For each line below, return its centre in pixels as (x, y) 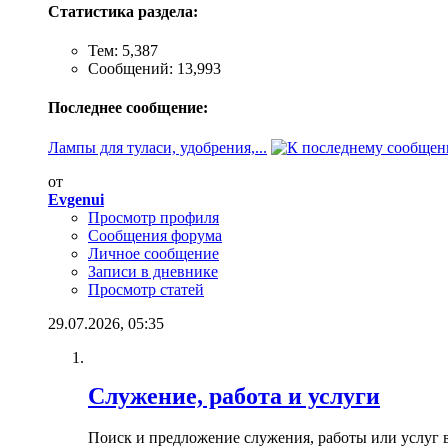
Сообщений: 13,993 (154, 69)
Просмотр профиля (153, 217)
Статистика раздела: (123, 11)
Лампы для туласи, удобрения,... (157, 147)
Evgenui (76, 199)
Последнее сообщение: (128, 108)
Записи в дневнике (153, 271)
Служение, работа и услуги (234, 395)
